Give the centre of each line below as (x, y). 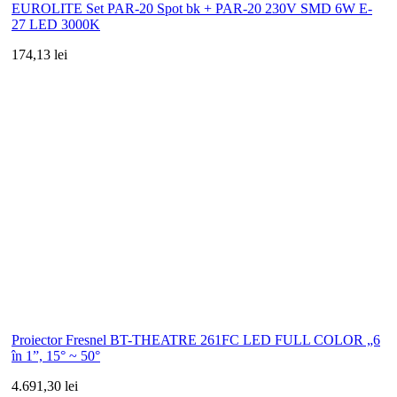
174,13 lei (39, 54)
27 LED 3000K (56, 24)
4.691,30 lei (45, 385)
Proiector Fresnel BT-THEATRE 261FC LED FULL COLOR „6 (196, 339)
